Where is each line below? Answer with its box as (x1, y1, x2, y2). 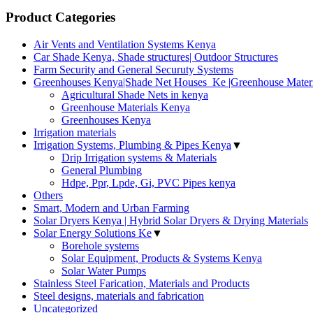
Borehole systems (61, 240, 139, 252)
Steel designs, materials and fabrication (34, 290, 204, 303)
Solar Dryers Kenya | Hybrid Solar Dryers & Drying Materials (34, 214, 308, 227)
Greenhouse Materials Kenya (61, 101, 190, 114)
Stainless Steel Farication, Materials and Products (34, 277, 249, 290)
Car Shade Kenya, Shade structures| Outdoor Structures (34, 51, 278, 64)
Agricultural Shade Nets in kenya (61, 89, 208, 101)
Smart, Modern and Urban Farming (34, 202, 189, 214)
